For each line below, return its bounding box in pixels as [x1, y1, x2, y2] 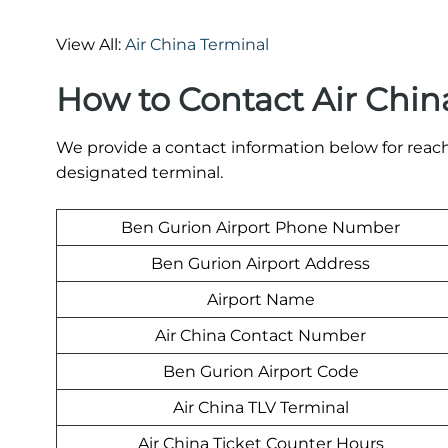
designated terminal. [56, 163, 223, 183]
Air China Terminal [125, 35, 269, 55]
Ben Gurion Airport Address [151, 254, 370, 274]
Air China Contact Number [155, 326, 366, 346]
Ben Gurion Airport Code [162, 362, 359, 382]
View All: [56, 35, 125, 55]
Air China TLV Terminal [172, 398, 349, 418]
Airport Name [206, 290, 315, 310]
